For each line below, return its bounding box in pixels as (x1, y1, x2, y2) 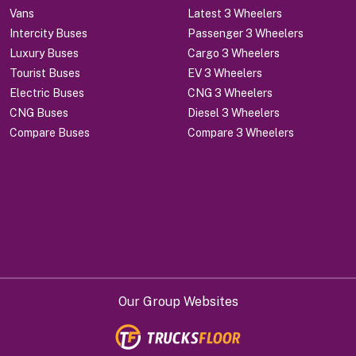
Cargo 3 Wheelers (188, 46, 280, 60)
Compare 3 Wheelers (188, 126, 294, 139)
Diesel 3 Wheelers (188, 106, 280, 119)
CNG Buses (10, 106, 68, 119)
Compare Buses (10, 126, 90, 139)
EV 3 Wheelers (188, 66, 262, 79)
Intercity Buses (10, 26, 87, 40)
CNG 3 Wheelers (188, 86, 273, 99)
